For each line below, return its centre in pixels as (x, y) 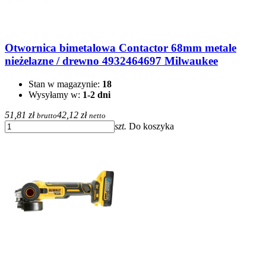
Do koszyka (151, 126)
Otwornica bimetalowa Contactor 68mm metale (121, 48)
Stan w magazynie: (65, 84)
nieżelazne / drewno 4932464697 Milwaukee (111, 61)
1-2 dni (96, 95)
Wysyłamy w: (56, 95)
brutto (47, 116)
